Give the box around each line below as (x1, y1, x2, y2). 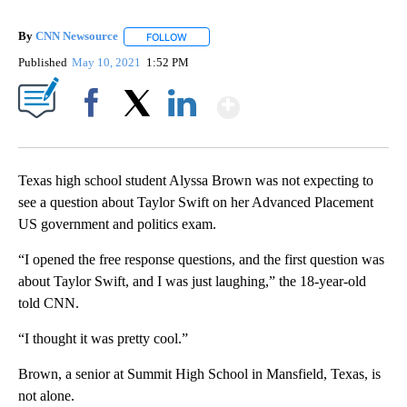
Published (18, 55, 67, 69)
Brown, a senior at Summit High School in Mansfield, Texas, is (18, 365, 381, 382)
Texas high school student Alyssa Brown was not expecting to (18, 172, 373, 188)
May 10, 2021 (72, 55, 144, 69)
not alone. (18, 387, 74, 403)
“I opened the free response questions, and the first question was (18, 251, 384, 267)
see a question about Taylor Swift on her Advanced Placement (18, 194, 373, 210)
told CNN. (18, 294, 79, 311)
